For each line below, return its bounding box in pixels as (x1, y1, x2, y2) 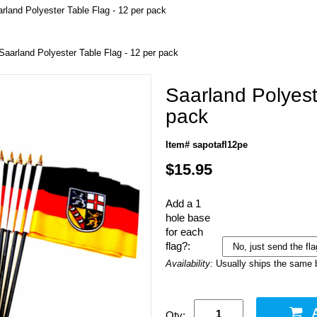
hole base (166, 212, 210, 224)
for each (166, 226, 203, 238)
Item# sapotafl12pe (166, 139, 248, 150)
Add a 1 (166, 197, 201, 209)
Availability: (166, 258, 216, 269)
